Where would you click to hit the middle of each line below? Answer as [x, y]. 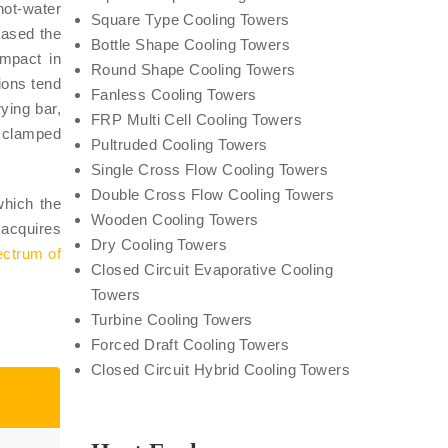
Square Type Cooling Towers [190, 19]
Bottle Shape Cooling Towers [191, 44]
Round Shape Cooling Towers [193, 69]
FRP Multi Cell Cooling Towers [197, 119]
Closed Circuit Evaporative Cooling [212, 269]
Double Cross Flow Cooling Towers [213, 194]
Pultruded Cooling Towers [179, 144]
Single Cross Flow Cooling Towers [210, 169]
